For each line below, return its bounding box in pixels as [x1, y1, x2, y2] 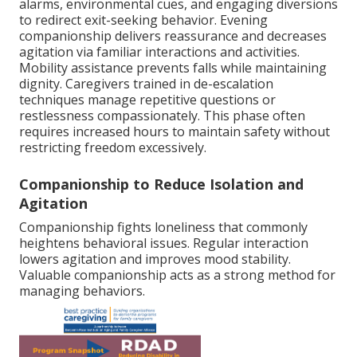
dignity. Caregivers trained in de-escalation [19, 75, 273, 93]
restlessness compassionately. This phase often [19, 107, 305, 125]
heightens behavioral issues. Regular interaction [19, 234, 308, 253]
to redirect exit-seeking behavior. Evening [19, 11, 268, 29]
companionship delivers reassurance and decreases [19, 27, 327, 45]
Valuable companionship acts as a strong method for [19, 266, 335, 284]
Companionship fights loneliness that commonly [19, 218, 308, 237]
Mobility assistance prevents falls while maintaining [19, 59, 327, 77]
